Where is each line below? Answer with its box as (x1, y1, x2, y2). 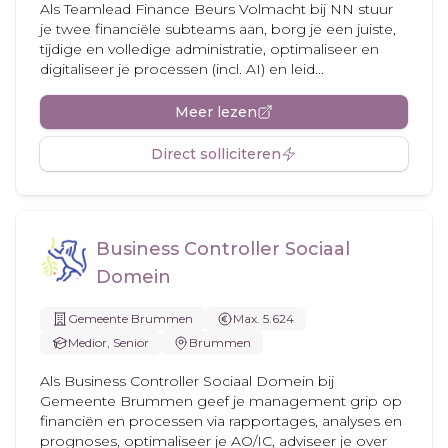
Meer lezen (175, 103, 257, 121)
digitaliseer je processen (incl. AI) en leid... (40, 60, 324, 78)
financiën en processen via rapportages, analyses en (40, 412, 402, 430)
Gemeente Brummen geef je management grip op (40, 392, 402, 410)
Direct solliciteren (151, 145, 281, 163)
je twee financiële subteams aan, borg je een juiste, (40, 20, 396, 38)
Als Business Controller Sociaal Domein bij (40, 372, 334, 390)
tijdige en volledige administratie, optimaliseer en (40, 40, 379, 58)
